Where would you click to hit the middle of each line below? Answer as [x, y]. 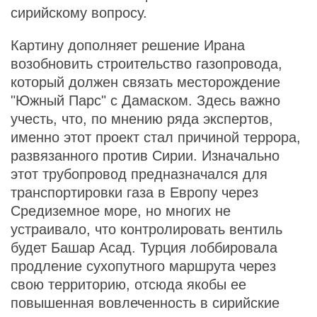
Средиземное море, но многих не [121, 211]
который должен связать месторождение [145, 82]
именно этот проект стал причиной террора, [156, 137]
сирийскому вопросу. [79, 13]
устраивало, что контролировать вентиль [146, 229]
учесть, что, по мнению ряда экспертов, [142, 119]
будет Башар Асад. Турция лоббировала [144, 248]
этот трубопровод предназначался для [139, 174]
